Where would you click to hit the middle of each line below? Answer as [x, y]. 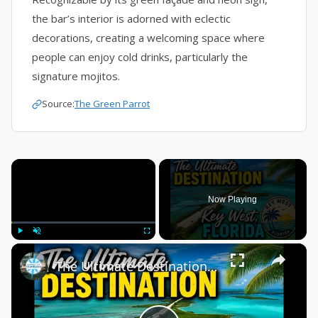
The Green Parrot [112, 104]
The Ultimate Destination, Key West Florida [212, 266]
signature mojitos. [76, 76]
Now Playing [233, 199]
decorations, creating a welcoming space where [148, 38]
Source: [58, 104]
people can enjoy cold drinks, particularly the [140, 57]
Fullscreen [162, 246]
